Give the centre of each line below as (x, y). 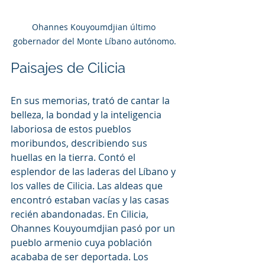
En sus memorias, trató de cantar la (91, 100)
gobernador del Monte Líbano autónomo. (95, 41)
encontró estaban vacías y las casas (91, 200)
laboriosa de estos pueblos (72, 129)
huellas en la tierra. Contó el (74, 157)
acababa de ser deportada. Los (81, 256)
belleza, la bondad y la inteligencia (87, 114)
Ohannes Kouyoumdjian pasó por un (94, 228)
